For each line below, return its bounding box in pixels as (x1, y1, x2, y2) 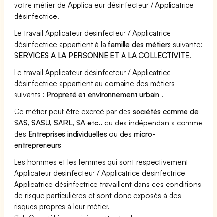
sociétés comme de (133, 106, 199, 116)
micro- (134, 128, 156, 139)
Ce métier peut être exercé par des (14, 106, 133, 116)
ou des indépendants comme (102, 117, 203, 127)
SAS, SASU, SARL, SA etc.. (14, 117, 103, 127)
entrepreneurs (14, 139, 61, 150)
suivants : (14, 89, 47, 99)
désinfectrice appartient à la (14, 39, 108, 49)
